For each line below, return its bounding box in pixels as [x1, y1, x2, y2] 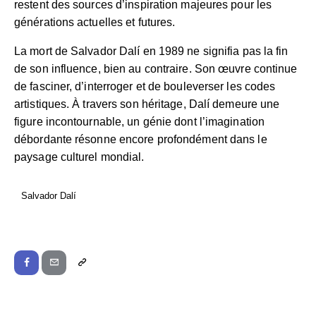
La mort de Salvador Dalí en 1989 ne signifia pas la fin [14, 44, 288, 57]
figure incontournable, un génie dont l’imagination [14, 115, 265, 128]
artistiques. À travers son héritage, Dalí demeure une [14, 97, 280, 110]
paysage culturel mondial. [14, 150, 145, 163]
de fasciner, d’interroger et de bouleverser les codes [14, 80, 276, 92]
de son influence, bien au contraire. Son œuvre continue [14, 62, 298, 75]
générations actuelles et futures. [14, 16, 176, 28]
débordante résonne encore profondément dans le [14, 133, 267, 145]
